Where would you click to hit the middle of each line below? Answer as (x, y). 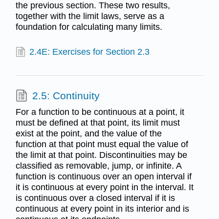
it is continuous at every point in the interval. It (104, 187)
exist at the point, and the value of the (88, 134)
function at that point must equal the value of (102, 144)
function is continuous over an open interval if (103, 177)
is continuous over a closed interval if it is (95, 198)
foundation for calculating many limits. (89, 27)
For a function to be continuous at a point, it (100, 112)
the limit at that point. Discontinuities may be (101, 155)
